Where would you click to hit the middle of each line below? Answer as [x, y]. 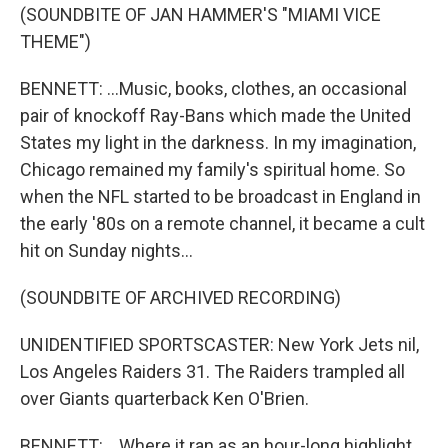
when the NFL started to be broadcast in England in [220, 196]
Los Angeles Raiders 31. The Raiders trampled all [212, 371]
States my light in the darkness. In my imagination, [218, 142]
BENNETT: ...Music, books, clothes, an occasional [213, 88]
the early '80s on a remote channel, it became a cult [222, 223]
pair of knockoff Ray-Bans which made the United [215, 115]
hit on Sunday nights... [106, 250]
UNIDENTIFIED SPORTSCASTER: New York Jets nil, [219, 344]
